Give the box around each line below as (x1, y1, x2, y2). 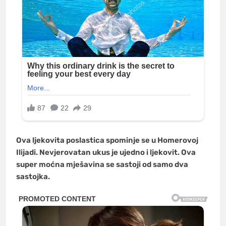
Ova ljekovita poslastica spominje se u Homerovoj (16, 135, 198, 145)
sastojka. (16, 172, 50, 181)
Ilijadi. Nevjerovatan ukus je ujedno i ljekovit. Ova (16, 147, 196, 157)
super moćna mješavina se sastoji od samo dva (16, 159, 188, 169)
